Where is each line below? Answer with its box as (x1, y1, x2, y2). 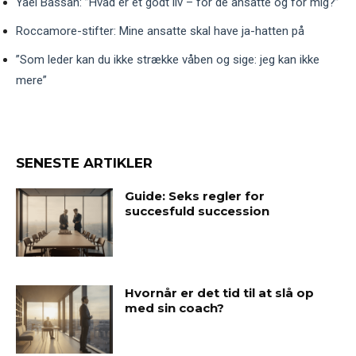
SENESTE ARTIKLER (16, 155, 153, 172)
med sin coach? (125, 300, 225, 316)
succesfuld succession (125, 203, 270, 219)
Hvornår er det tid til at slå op (125, 285, 315, 301)
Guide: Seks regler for (125, 188, 265, 204)
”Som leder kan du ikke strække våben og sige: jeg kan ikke (16, 52, 319, 68)
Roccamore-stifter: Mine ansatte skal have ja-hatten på (16, 24, 304, 39)
